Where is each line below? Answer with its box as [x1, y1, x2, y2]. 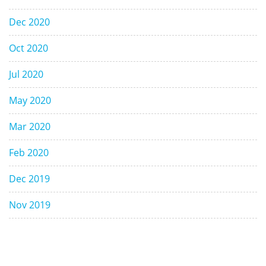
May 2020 [9, 93, 51, 107]
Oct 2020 [9, 41, 48, 55]
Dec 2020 [9, 15, 50, 28]
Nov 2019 [9, 198, 50, 211]
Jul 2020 [9, 67, 43, 81]
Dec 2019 [9, 172, 50, 185]
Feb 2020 [9, 145, 49, 159]
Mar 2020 [9, 119, 50, 133]
